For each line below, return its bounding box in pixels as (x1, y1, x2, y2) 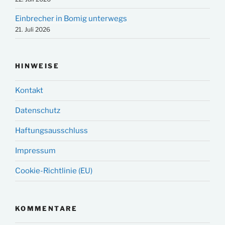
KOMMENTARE (15, 204, 78, 212)
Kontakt (15, 86, 43, 95)
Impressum (15, 146, 56, 156)
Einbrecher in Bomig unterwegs (15, 14, 127, 23)
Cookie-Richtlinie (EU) (15, 166, 92, 176)
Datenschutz (15, 106, 60, 116)
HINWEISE (15, 62, 59, 70)
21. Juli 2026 (15, 25, 50, 33)
